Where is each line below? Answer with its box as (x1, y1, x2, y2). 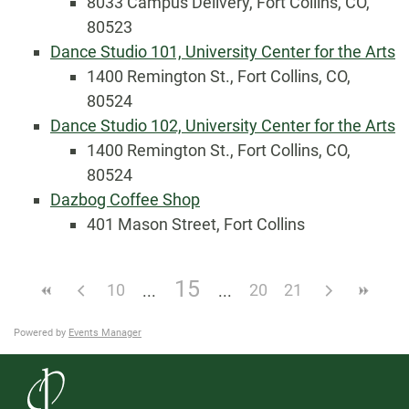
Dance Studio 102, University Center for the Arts (50, 116, 395, 135)
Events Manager (68, 327, 142, 339)
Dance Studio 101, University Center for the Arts (50, 42, 395, 61)
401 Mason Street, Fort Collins (87, 215, 305, 234)
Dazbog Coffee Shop (50, 190, 200, 209)
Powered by (14, 327, 68, 339)
